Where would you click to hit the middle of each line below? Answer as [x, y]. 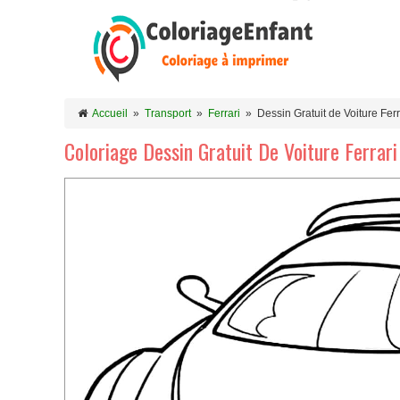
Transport [168, 113]
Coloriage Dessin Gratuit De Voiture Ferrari [231, 151]
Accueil [110, 113]
